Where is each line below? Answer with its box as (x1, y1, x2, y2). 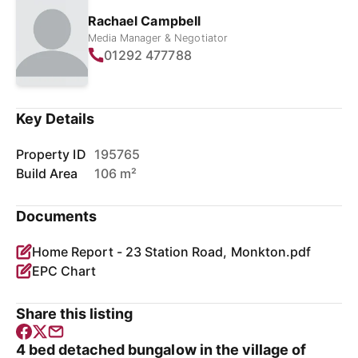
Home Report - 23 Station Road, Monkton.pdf (32, 244, 312, 260)
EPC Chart (32, 263, 97, 279)
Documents (16, 208, 97, 225)
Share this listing (16, 305, 133, 322)
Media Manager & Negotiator (88, 31, 228, 44)
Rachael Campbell (88, 12, 201, 29)
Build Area (16, 165, 78, 181)
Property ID (16, 146, 86, 162)
